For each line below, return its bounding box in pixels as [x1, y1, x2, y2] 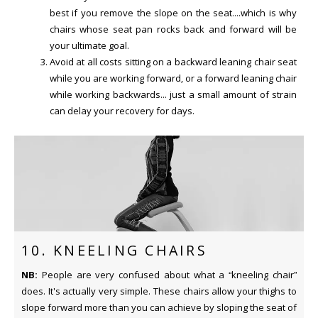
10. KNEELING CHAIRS [21, 241, 207, 261]
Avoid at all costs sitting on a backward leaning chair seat [50, 55, 297, 68]
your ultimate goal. [50, 38, 129, 52]
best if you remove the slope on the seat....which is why [50, 6, 297, 19]
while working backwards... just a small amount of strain [50, 87, 297, 101]
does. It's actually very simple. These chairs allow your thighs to [21, 285, 297, 298]
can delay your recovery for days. [50, 104, 194, 117]
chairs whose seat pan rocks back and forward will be [50, 22, 297, 35]
